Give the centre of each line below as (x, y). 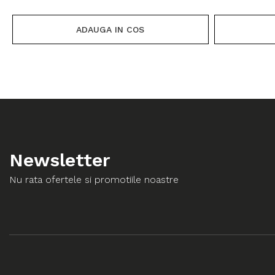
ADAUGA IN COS (110, 30)
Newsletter (60, 160)
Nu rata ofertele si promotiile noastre (94, 180)
